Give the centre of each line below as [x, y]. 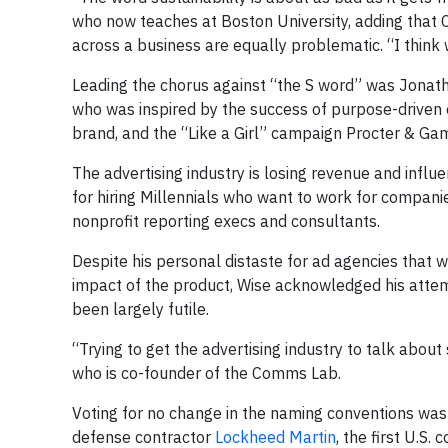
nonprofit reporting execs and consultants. [226, 221]
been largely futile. [140, 309]
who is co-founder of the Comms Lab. [206, 373]
